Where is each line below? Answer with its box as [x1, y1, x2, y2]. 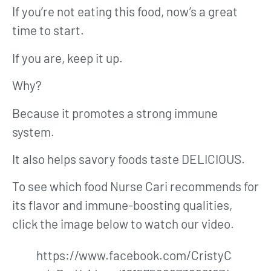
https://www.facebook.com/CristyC [36, 247, 232, 263]
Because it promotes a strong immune [12, 105, 218, 120]
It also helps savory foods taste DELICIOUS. [12, 151, 245, 166]
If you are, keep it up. [12, 50, 123, 65]
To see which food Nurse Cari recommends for [12, 178, 259, 194]
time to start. [12, 22, 84, 38]
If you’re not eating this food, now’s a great [12, 4, 238, 19]
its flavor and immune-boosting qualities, [12, 197, 232, 213]
